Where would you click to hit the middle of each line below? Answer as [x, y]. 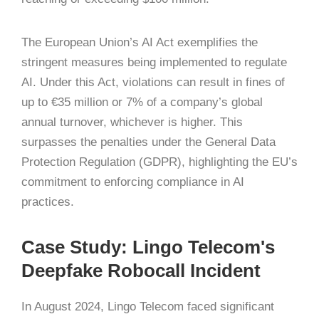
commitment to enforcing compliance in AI [133, 182]
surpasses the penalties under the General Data [148, 142]
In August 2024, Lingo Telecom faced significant [148, 306]
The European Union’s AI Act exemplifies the [140, 42]
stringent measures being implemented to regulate [154, 62]
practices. [48, 202]
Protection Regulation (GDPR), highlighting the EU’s [159, 162]
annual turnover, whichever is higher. [119, 122]
